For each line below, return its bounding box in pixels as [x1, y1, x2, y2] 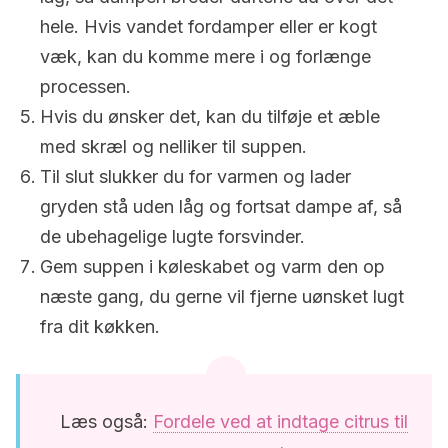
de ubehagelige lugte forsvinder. [40, 226, 305, 247]
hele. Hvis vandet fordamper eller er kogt [40, 16, 377, 37]
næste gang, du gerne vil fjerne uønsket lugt [40, 286, 404, 307]
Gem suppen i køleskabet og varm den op [40, 256, 385, 277]
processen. [40, 76, 131, 97]
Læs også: [60, 411, 153, 432]
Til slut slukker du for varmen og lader [40, 166, 351, 187]
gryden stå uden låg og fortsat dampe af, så [40, 196, 402, 217]
